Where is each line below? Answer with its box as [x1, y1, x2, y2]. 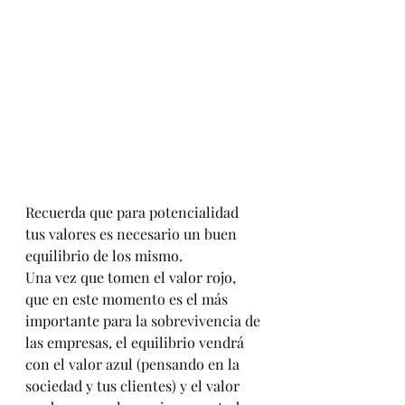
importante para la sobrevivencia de [25, 311, 264, 330]
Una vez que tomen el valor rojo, [25, 268, 240, 287]
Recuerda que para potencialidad [25, 202, 242, 221]
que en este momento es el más [25, 289, 231, 308]
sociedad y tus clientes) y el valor [25, 376, 243, 395]
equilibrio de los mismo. [25, 246, 186, 265]
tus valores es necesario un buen [25, 224, 240, 243]
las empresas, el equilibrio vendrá [25, 333, 248, 352]
